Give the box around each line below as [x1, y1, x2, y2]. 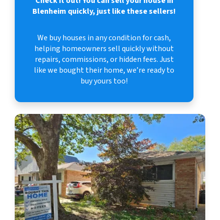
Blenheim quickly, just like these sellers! [32, 5, 176, 17]
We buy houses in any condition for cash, [37, 32, 171, 43]
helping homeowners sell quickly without [34, 43, 174, 54]
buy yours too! [81, 75, 128, 86]
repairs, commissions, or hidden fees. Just [34, 54, 174, 65]
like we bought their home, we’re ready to [34, 64, 174, 76]
